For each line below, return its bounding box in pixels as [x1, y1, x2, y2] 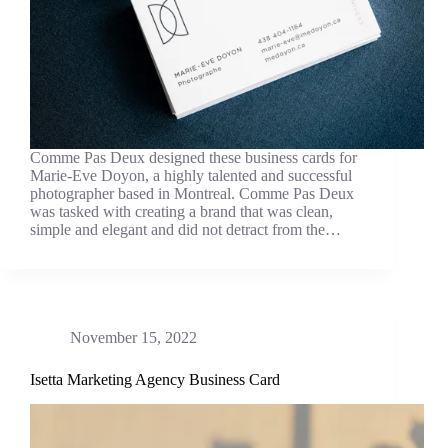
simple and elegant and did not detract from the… [30, 221, 341, 239]
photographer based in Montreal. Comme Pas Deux [30, 185, 354, 203]
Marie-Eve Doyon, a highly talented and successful [30, 167, 352, 185]
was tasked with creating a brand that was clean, [30, 203, 333, 221]
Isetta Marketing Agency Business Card [30, 371, 280, 389]
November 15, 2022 [70, 329, 197, 347]
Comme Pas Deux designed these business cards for [30, 149, 357, 167]
